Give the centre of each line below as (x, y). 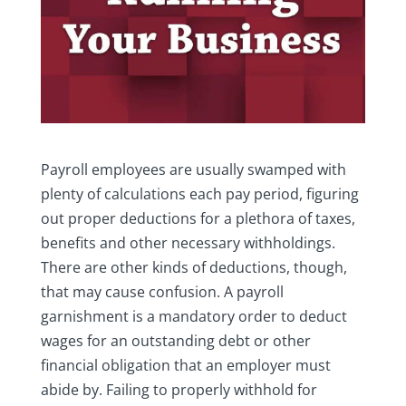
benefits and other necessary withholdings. (188, 243)
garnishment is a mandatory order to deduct (193, 317)
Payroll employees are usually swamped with (193, 170)
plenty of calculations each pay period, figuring (199, 194)
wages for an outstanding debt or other (175, 341)
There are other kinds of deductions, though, (193, 268)
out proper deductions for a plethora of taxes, (198, 219)
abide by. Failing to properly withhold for (179, 390)
